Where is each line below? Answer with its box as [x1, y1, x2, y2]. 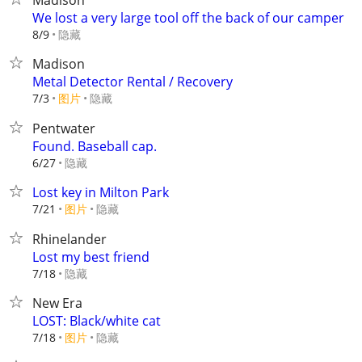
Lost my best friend [32, 248, 149, 266]
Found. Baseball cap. [32, 137, 157, 155]
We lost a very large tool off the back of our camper [32, 9, 344, 27]
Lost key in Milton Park [32, 183, 169, 201]
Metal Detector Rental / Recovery [32, 73, 233, 90]
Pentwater [32, 120, 95, 137]
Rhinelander [32, 230, 107, 248]
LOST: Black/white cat [32, 312, 161, 330]
